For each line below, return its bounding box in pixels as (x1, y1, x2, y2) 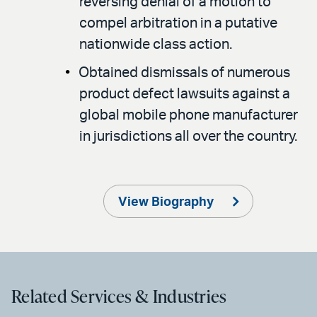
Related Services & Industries (11, 283, 227, 309)
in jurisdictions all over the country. (79, 129, 297, 144)
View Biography (118, 195, 217, 209)
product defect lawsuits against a (79, 86, 290, 101)
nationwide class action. (79, 37, 232, 52)
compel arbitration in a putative (79, 16, 277, 30)
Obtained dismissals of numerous (79, 65, 290, 80)
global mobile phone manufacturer (79, 108, 298, 122)
